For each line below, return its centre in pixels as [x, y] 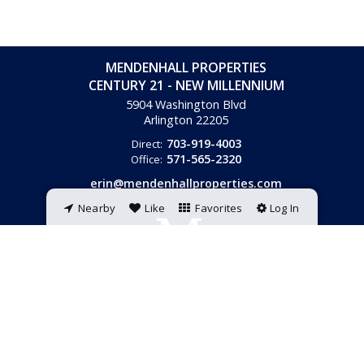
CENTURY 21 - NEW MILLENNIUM [186, 85]
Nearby [97, 208]
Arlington [168, 120]
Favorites [219, 208]
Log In [284, 208]
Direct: [147, 144]
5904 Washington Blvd [186, 104]
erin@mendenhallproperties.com [186, 183]
